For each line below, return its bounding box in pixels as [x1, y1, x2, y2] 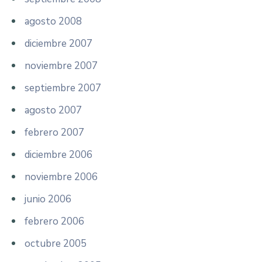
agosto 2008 [25, 14, 82, 28]
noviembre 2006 [25, 170, 98, 184]
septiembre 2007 [25, 81, 101, 95]
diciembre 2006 [25, 147, 92, 161]
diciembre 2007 [25, 36, 92, 50]
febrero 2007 [25, 125, 84, 139]
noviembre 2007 [25, 58, 98, 73]
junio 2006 [25, 192, 71, 206]
